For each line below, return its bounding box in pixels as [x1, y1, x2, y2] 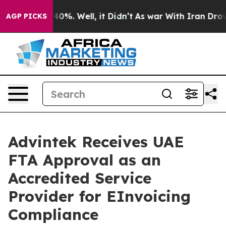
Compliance [8, 205, 98, 224]
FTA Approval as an [8, 150, 161, 169]
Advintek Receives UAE [8, 132, 184, 151]
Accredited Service [8, 168, 151, 188]
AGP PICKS [6, 12, 47, 21]
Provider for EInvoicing [8, 187, 191, 206]
